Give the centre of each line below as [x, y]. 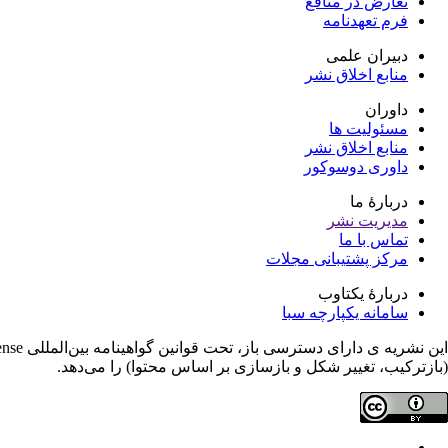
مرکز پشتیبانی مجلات [337, 258]
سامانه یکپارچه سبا [345, 312]
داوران [386, 109]
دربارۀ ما [379, 201]
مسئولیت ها [368, 128]
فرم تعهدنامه [365, 20]
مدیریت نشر [367, 220]
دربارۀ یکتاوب [363, 293]
